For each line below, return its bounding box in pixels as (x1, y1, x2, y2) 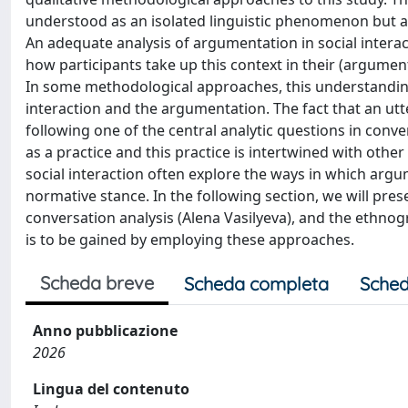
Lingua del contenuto (33, 379, 189, 399)
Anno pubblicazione (33, 321, 178, 341)
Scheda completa (184, 272, 329, 295)
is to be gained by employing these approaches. (25, 229, 354, 250)
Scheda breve (40, 271, 154, 294)
